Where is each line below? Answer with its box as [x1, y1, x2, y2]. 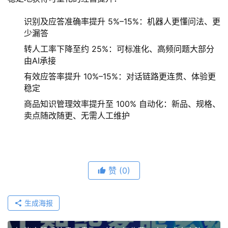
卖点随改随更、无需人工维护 [24, 110, 130, 121]
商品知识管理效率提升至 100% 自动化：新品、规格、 [24, 98, 220, 109]
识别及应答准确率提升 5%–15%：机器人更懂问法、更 [24, 16, 220, 26]
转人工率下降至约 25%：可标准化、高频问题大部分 [24, 43, 214, 54]
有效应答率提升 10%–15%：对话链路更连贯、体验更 [24, 71, 216, 81]
